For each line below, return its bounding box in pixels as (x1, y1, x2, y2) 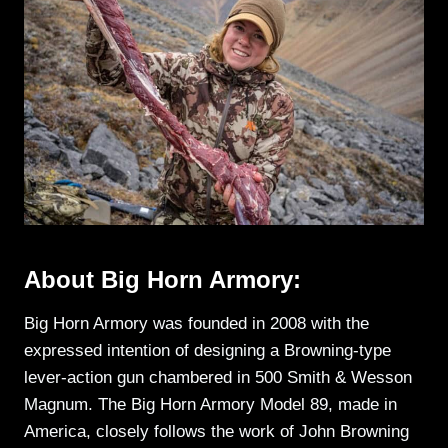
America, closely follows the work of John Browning (24, 421, 409, 441)
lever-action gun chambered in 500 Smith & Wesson (24, 367, 412, 387)
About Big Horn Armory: (24, 265, 301, 293)
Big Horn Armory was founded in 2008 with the (24, 313, 369, 333)
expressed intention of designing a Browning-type (24, 340, 391, 360)
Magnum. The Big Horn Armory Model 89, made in (24, 394, 397, 414)
